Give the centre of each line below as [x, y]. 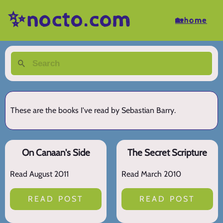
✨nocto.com [70, 20]
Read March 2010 [151, 174]
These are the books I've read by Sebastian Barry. [93, 111]
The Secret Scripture [167, 153]
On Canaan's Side [56, 153]
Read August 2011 [39, 174]
